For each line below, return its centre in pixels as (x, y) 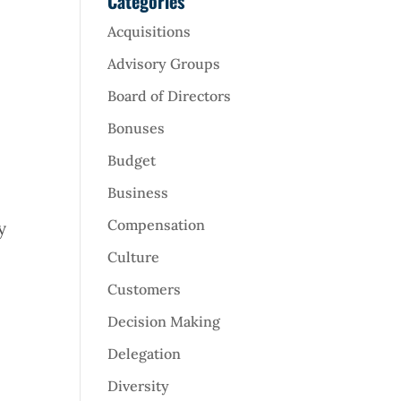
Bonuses (137, 128)
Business (138, 193)
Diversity (139, 386)
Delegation (145, 354)
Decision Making (164, 322)
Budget (132, 161)
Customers (145, 290)
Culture (134, 257)
